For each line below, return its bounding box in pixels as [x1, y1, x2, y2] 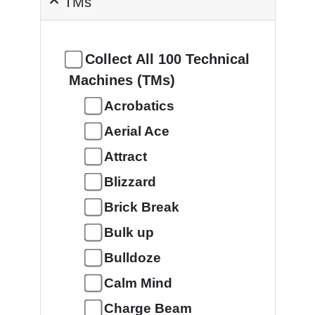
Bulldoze [103, 250, 161, 265]
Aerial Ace [103, 124, 169, 139]
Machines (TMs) [68, 72, 175, 88]
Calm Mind [103, 276, 172, 290]
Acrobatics [103, 98, 174, 113]
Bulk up [103, 225, 154, 240]
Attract [103, 149, 147, 164]
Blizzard [103, 174, 156, 189]
